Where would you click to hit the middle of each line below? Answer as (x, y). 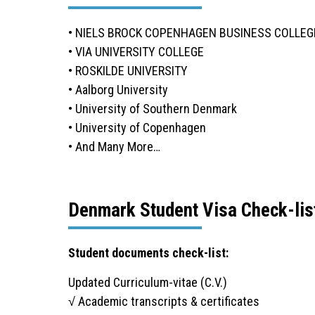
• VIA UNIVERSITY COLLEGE (136, 51)
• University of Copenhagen (137, 127)
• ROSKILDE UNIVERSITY (128, 70)
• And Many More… (114, 146)
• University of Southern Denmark (153, 108)
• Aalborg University (118, 89)
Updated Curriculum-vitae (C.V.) (148, 282)
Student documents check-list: (148, 252)
